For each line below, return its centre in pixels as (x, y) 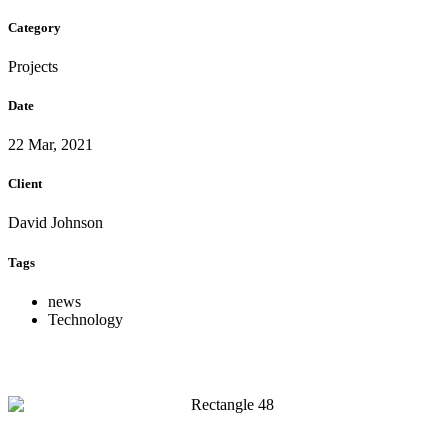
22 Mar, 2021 (50, 145)
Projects (33, 66)
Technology (85, 319)
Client (25, 184)
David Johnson (55, 223)
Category (34, 27)
